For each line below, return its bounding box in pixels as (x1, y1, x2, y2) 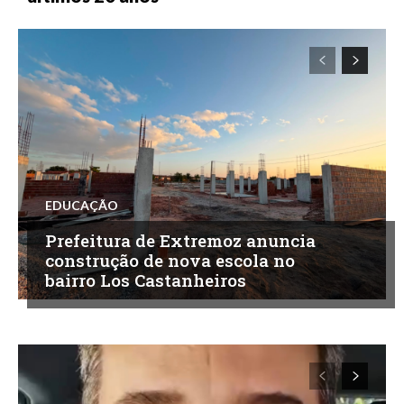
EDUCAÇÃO (45, 197, 118, 213)
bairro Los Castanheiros (45, 268, 246, 291)
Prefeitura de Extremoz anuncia (45, 228, 316, 252)
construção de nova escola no (45, 248, 295, 271)
